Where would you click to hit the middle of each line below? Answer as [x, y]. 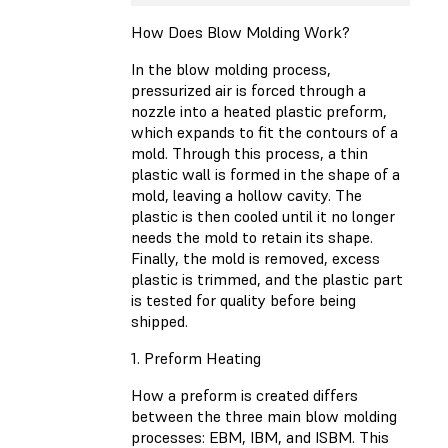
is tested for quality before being [243, 300]
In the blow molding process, [231, 69]
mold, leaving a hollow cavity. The [246, 195]
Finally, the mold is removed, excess [255, 258]
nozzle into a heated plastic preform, [259, 111]
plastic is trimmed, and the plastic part [267, 279]
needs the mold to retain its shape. [252, 237]
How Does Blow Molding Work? [240, 32]
